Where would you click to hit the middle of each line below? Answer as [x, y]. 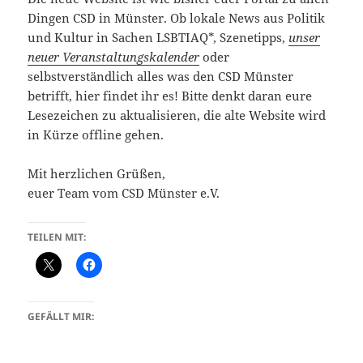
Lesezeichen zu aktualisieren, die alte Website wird [177, 115]
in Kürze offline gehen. [96, 135]
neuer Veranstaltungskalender [114, 57]
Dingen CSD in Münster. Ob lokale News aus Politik [177, 18]
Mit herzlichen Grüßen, [97, 174]
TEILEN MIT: [57, 237]
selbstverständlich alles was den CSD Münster [161, 77]
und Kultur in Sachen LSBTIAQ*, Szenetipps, [158, 38]
